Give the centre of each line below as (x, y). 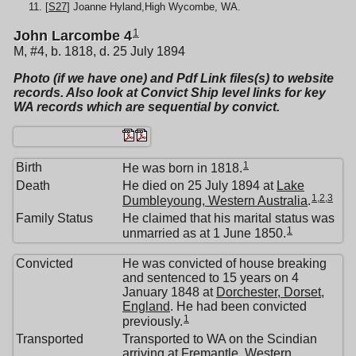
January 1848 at (169, 292)
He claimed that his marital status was (228, 218)
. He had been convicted (238, 306)
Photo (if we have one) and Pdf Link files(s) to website (174, 78)
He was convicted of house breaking (224, 263)
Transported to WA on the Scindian (220, 339)
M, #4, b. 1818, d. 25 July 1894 (99, 51)
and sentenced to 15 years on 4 (211, 278)
